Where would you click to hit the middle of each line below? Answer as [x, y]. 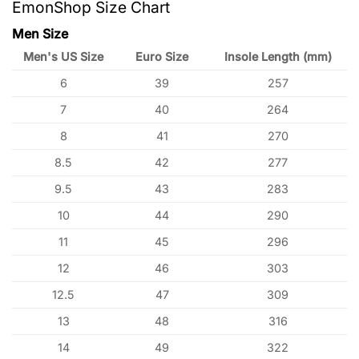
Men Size [40, 34]
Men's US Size [64, 57]
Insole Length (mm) [278, 57]
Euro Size [162, 57]
